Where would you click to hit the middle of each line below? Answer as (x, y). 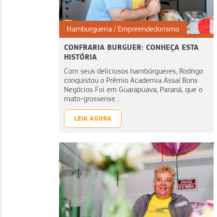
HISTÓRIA (80, 57)
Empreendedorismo (148, 29)
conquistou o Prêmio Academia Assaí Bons (131, 80)
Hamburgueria (89, 29)
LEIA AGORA (93, 118)
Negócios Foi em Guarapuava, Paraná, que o (133, 89)
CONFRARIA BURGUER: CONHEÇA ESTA (131, 47)
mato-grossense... (92, 99)
